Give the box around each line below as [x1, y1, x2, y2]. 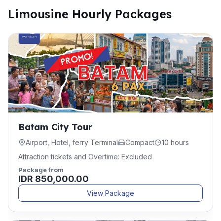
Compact [125, 138, 154, 147]
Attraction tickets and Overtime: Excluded [18, 152, 152, 161]
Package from [18, 166, 64, 174]
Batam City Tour [18, 121, 92, 133]
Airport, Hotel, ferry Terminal [26, 138, 118, 147]
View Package [87, 189, 134, 197]
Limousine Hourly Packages [8, 7, 172, 21]
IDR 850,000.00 [18, 174, 89, 184]
